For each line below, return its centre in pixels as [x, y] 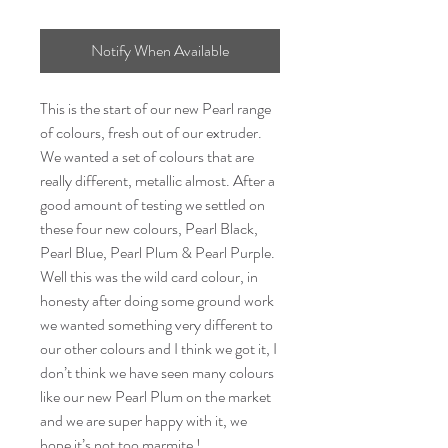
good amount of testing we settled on [152, 204]
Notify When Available [160, 50]
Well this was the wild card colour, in [149, 276]
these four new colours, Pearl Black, [149, 228]
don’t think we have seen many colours [157, 372]
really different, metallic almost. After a [157, 180]
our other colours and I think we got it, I [158, 348]
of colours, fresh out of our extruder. [151, 132]
